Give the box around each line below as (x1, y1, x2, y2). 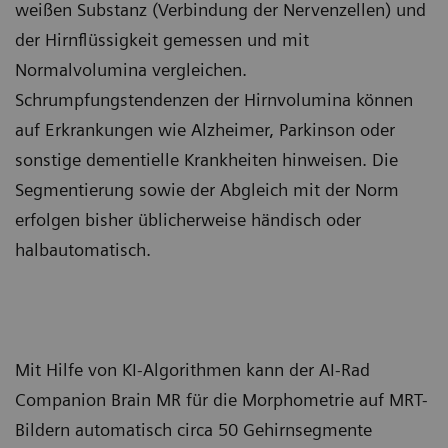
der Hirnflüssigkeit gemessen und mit (15, 29, 309, 50)
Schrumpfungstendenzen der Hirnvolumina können (15, 89, 413, 110)
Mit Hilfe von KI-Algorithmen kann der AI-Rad (15, 359, 370, 380)
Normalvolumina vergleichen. (15, 59, 247, 80)
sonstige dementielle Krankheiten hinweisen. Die (15, 149, 398, 170)
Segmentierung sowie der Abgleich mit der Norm (15, 179, 399, 200)
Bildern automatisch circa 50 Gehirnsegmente (15, 419, 372, 440)
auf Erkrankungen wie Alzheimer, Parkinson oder (15, 119, 395, 140)
